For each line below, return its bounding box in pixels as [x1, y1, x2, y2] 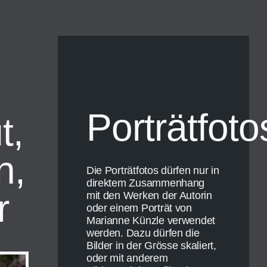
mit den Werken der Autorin [86, 190, 212, 202]
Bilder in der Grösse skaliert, [86, 240, 216, 252]
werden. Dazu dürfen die [86, 227, 200, 240]
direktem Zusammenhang [86, 177, 205, 190]
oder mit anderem [86, 252, 168, 265]
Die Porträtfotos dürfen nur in [86, 164, 219, 177]
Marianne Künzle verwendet [86, 215, 216, 227]
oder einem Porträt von [86, 202, 192, 215]
